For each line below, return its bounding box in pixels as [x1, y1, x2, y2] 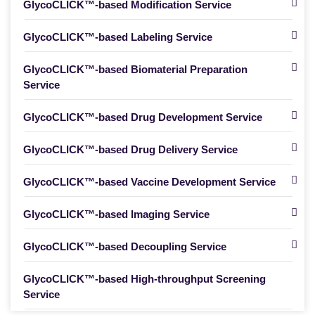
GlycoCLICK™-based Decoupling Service [23, 240, 226, 252]
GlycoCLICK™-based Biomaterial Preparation [23, 63, 247, 75]
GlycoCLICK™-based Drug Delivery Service [23, 143, 238, 155]
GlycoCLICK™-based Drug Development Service [23, 111, 262, 123]
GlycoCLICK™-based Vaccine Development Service [23, 176, 276, 188]
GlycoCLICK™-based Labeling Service [23, 31, 212, 43]
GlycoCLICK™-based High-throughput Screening [23, 273, 266, 285]
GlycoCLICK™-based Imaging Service [23, 208, 210, 220]
